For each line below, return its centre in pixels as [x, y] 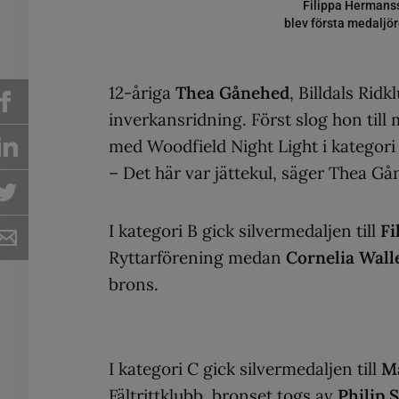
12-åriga [142, 92]
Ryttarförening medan [197, 257]
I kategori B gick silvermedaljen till [244, 230]
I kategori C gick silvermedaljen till [245, 368]
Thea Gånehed [232, 92]
